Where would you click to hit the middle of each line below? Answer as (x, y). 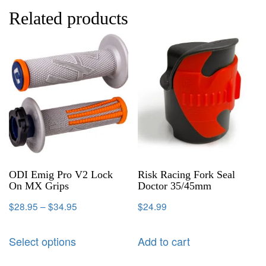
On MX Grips (39, 186)
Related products (69, 18)
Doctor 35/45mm (175, 186)
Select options (42, 241)
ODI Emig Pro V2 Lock (61, 175)
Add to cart (164, 241)
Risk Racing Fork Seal (187, 175)
